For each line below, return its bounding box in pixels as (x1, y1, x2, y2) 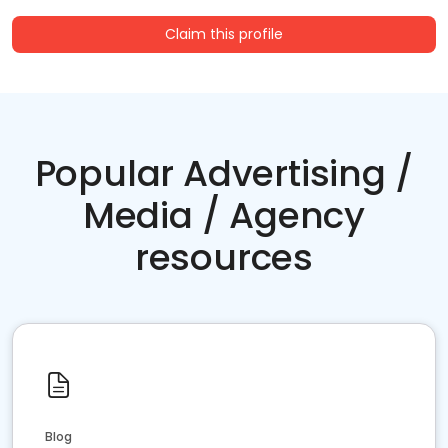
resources (134, 232, 314, 284)
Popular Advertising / (34, 148, 414, 200)
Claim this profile (165, 24, 283, 45)
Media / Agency (82, 190, 366, 242)
